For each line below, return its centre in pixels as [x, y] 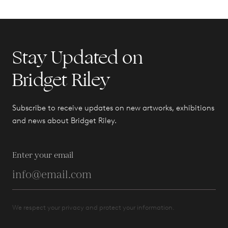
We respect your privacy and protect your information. [93, 207]
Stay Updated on [78, 58]
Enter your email [43, 155]
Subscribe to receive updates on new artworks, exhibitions [113, 108]
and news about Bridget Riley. [64, 120]
